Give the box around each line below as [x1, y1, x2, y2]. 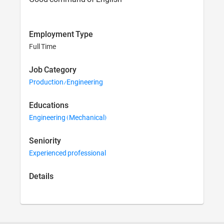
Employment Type [29, 26, 93, 43]
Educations [29, 97, 69, 114]
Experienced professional [29, 146, 106, 160]
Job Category [29, 62, 77, 78]
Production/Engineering [29, 75, 103, 89]
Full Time [29, 39, 56, 54]
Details [29, 168, 54, 185]
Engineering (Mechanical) [29, 110, 107, 125]
